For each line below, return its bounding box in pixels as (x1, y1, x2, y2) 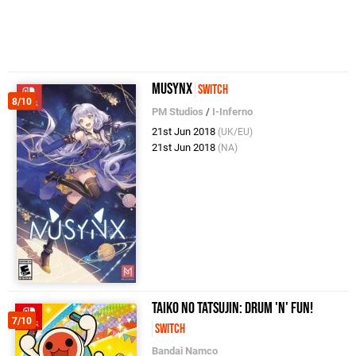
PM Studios (152, 105, 204, 118)
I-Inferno (212, 105, 253, 118)
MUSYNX (152, 79, 193, 99)
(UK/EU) (218, 126, 253, 137)
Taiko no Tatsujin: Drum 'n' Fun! (152, 298, 314, 318)
